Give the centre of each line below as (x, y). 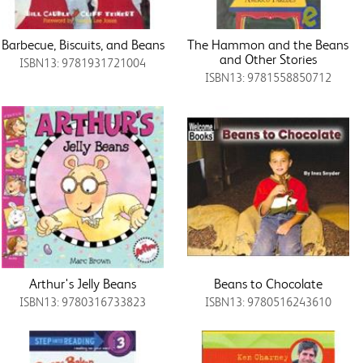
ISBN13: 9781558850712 (268, 77)
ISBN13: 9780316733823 (83, 302)
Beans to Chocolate (268, 283)
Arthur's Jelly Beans (83, 283)
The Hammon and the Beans (268, 44)
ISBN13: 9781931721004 (83, 63)
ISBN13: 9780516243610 (268, 302)
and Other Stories (268, 59)
